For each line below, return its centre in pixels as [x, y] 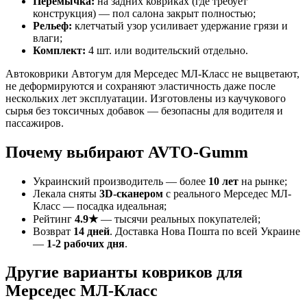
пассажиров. [35, 123]
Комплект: [59, 50]
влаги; [48, 38]
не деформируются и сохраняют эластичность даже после [140, 86]
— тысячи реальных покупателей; [179, 219]
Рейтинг [54, 219]
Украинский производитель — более [121, 181]
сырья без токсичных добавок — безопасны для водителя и [144, 110]
